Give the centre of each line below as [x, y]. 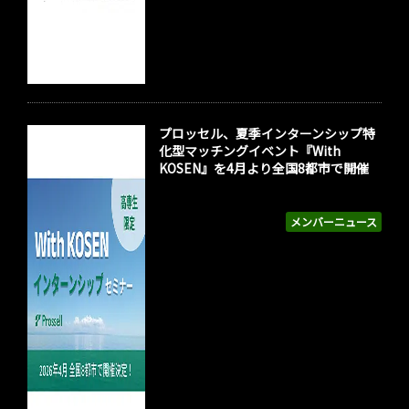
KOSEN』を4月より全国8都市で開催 [264, 168]
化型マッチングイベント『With [250, 151]
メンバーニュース [334, 222]
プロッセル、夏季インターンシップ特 [267, 134]
